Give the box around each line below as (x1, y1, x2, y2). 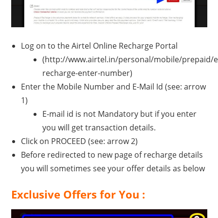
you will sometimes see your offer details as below (20, 163, 205, 174)
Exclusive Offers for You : (11, 186, 145, 201)
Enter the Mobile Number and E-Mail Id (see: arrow (20, 81, 206, 92)
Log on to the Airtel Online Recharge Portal (20, 40, 178, 51)
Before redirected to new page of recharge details (20, 149, 203, 160)
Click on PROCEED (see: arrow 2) (20, 135, 138, 146)
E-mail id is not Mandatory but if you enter (42, 108, 197, 119)
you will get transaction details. (42, 122, 156, 133)
